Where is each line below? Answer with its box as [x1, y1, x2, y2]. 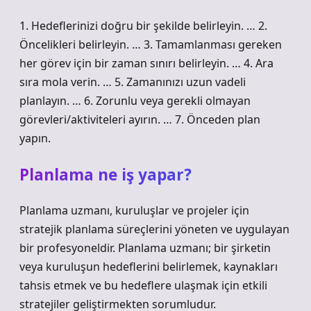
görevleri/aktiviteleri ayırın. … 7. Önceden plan [19, 112, 260, 127]
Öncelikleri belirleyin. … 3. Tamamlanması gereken [19, 37, 282, 52]
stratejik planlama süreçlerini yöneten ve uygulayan [19, 221, 289, 237]
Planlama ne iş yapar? [19, 164, 192, 185]
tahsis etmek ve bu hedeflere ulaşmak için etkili [19, 278, 267, 293]
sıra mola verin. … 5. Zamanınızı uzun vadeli [19, 74, 246, 90]
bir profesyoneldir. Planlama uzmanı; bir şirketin [19, 240, 271, 255]
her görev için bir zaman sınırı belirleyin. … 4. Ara [19, 56, 274, 71]
